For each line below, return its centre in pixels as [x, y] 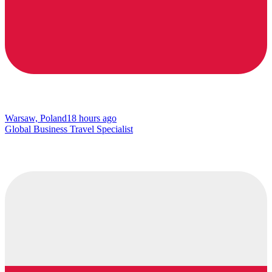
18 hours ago [92, 118]
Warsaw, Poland [36, 118]
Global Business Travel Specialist [69, 129]
